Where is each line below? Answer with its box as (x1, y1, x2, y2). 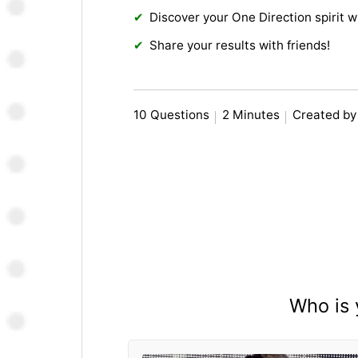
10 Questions (133, 107, 210, 123)
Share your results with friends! (149, 38, 331, 54)
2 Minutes (222, 107, 280, 123)
